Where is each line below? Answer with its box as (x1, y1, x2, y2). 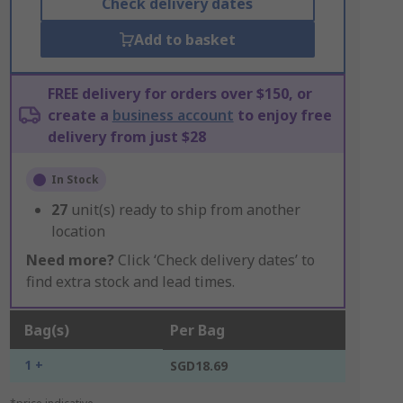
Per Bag (169, 320, 225, 340)
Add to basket (133, 30, 236, 49)
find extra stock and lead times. (25, 272, 235, 291)
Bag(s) (23, 320, 69, 340)
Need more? (25, 250, 114, 270)
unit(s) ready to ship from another (70, 200, 300, 219)
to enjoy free (233, 105, 332, 125)
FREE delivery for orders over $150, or (47, 84, 312, 103)
